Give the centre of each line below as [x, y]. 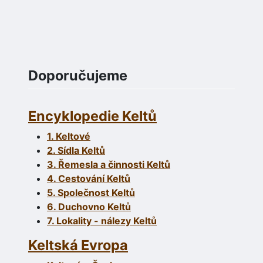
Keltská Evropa [78, 245]
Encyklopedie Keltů [92, 116]
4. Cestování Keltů [89, 179]
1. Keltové [69, 136]
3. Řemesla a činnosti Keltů [109, 165]
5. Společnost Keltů [91, 193]
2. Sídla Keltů [76, 151]
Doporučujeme [78, 76]
